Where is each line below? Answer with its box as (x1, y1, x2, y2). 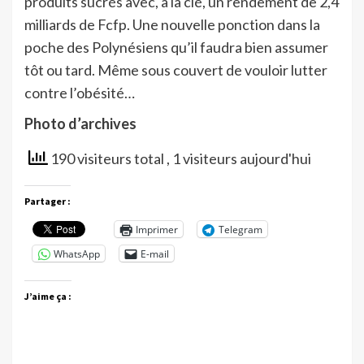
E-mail (141, 246, 169, 261)
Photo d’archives (24, 115, 136, 133)
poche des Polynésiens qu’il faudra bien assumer (24, 38, 328, 57)
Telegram (219, 222, 262, 236)
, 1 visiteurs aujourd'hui (167, 149, 311, 168)
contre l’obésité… (24, 84, 135, 102)
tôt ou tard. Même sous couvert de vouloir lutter (24, 61, 327, 80)
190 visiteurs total (48, 149, 167, 168)
